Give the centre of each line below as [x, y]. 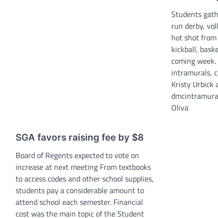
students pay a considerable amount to [80, 191]
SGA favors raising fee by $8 [80, 138]
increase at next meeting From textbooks [83, 167]
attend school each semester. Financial [79, 202]
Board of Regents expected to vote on [77, 155]
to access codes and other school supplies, [85, 179]
